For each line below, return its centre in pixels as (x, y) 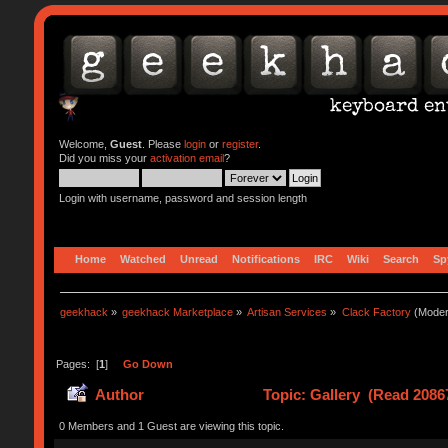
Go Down (147, 363)
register (239, 144)
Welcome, (84, 144)
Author (120, 395)
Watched (142, 258)
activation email (186, 158)
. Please (162, 144)
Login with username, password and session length (182, 198)
